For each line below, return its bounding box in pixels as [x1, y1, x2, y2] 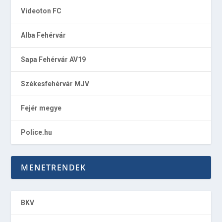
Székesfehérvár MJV [21, 80, 90, 88]
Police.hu [21, 128, 53, 137]
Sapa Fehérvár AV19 [21, 55, 86, 64]
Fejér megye [21, 104, 62, 112]
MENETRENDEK [21, 162, 86, 173]
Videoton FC [21, 7, 62, 15]
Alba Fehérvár [21, 31, 66, 40]
